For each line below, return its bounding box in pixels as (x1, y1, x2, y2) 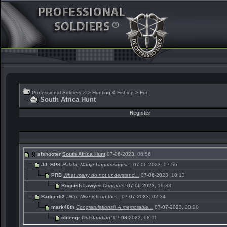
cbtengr (61, 214, 80, 220)
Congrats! (103, 182, 126, 188)
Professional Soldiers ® (32, 90, 86, 95)
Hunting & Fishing (92, 90, 134, 95)
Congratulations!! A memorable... (76, 204, 153, 210)
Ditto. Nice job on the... (66, 193, 120, 199)
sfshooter (37, 150, 61, 157)
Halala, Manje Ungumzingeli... (62, 161, 132, 167)
